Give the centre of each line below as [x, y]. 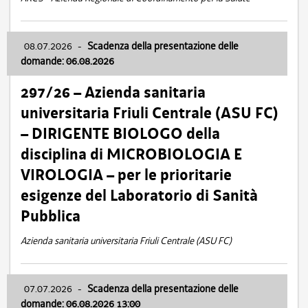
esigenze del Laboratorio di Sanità [139, 196]
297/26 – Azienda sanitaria [113, 92]
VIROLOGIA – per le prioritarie [126, 175]
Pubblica [51, 216]
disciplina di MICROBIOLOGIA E [131, 154]
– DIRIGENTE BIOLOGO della [120, 134]
